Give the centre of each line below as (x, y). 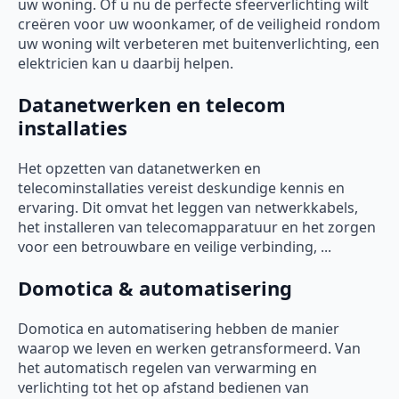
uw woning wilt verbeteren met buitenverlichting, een (199, 43)
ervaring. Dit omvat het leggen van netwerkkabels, (188, 207)
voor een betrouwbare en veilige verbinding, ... (175, 246)
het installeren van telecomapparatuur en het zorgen (197, 227)
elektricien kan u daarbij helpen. (126, 63)
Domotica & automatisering (155, 287)
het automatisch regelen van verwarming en (167, 367)
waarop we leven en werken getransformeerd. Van (189, 348)
